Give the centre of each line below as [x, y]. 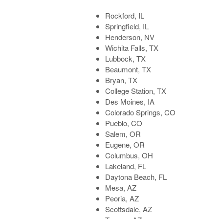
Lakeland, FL [126, 166]
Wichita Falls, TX [132, 48]
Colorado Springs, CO [141, 112]
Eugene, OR [125, 145]
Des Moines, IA [130, 102]
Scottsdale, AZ [129, 209]
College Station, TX [136, 91]
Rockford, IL [125, 16]
